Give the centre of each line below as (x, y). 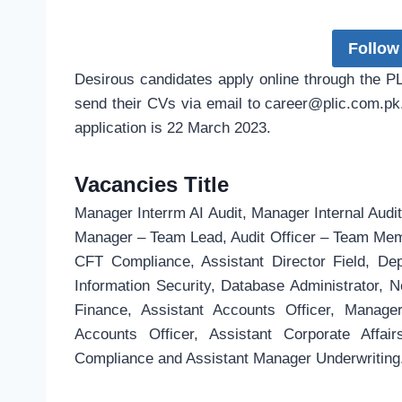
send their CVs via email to (170, 104)
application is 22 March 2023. (173, 128)
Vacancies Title (152, 185)
